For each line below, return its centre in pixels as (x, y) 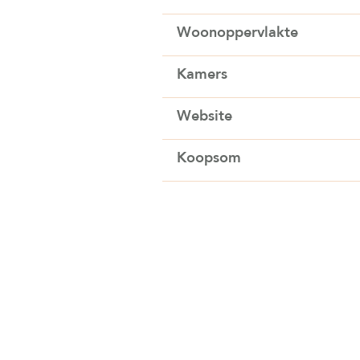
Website (205, 116)
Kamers (202, 74)
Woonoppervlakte (237, 32)
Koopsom (209, 157)
